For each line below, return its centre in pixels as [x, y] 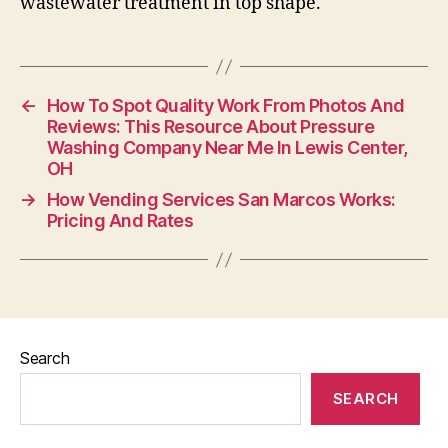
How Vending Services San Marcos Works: [221, 200]
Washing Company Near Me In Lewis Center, [227, 148]
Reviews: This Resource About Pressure [210, 127]
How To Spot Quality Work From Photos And [225, 106]
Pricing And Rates [120, 221]
